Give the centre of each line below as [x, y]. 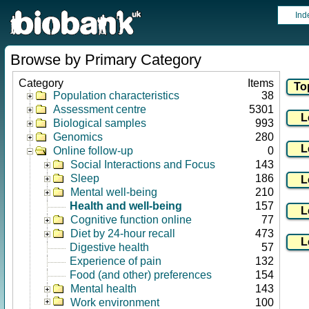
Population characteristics [116, 96]
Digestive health [109, 247]
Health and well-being [126, 206]
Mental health [103, 289]
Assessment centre [100, 109]
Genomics [78, 137]
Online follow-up [93, 151]
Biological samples [100, 123]
